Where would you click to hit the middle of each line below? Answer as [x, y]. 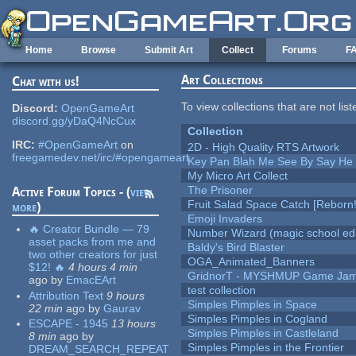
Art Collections [222, 80]
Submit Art [169, 50]
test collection [222, 290]
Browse [99, 50]
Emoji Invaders [225, 219]
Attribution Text [66, 295]
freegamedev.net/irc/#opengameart [101, 158]
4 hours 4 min [103, 267]
